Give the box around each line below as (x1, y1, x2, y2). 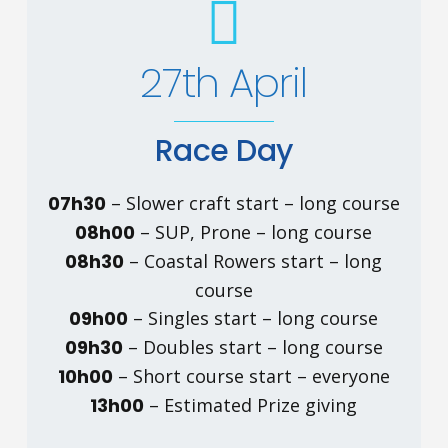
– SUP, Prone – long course (135, 220, 373, 245)
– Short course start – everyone (112, 364, 390, 389)
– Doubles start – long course (122, 335, 383, 360)
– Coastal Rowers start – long (124, 249, 383, 274)
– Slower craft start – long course (105, 191, 400, 216)
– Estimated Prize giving (144, 393, 358, 418)
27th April (140, 55, 308, 112)
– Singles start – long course (128, 306, 379, 331)
